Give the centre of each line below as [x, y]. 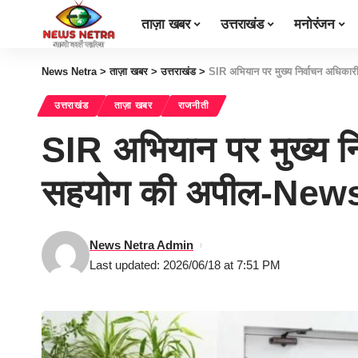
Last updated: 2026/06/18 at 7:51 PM [185, 265]
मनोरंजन [314, 24]
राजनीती [193, 105]
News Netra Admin [141, 245]
